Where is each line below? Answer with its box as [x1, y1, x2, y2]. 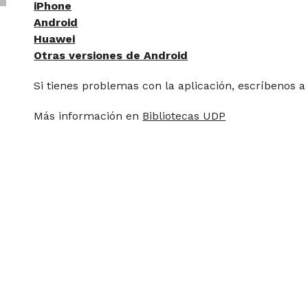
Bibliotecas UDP [142, 109, 226, 122]
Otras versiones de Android [34, 49, 188, 62]
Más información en [34, 109, 143, 122]
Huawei [34, 32, 76, 45]
